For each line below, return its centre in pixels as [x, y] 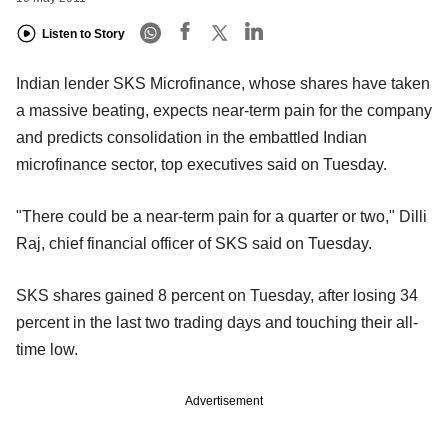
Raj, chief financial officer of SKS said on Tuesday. [194, 243]
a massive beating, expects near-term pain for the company [224, 110]
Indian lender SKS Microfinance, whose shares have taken [223, 83]
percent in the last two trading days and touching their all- [217, 322]
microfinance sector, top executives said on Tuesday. [201, 164]
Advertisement [224, 400]
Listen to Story [83, 34]
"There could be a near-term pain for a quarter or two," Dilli [221, 216]
